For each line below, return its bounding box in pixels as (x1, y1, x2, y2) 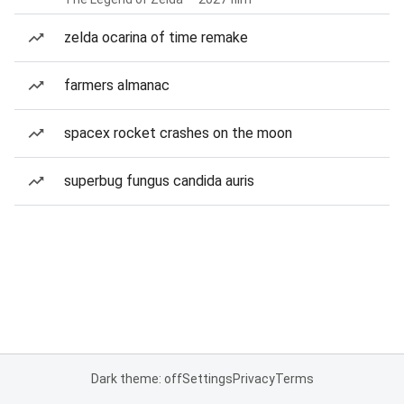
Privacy (232, 372, 275, 386)
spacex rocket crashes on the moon (64, 124, 292, 142)
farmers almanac (64, 77, 170, 94)
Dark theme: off (90, 372, 182, 386)
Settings (181, 372, 233, 386)
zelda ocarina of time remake (64, 29, 248, 46)
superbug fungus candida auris (64, 172, 254, 189)
